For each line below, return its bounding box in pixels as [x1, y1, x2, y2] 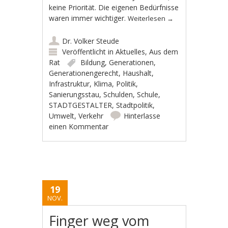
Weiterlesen [128, 13, 167, 23]
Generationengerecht [49, 68, 119, 78]
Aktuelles [116, 46, 146, 56]
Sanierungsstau [49, 89, 100, 99]
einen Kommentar [49, 121, 109, 131]
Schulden [103, 89, 133, 99]
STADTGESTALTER [49, 100, 112, 110]
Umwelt [49, 110, 75, 121]
